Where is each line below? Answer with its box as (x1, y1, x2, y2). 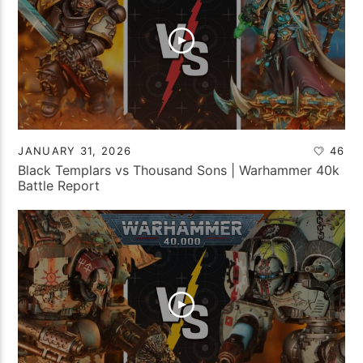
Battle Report (18, 177, 100, 194)
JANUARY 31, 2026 (18, 143, 132, 157)
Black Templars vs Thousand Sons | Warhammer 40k (18, 161, 340, 178)
